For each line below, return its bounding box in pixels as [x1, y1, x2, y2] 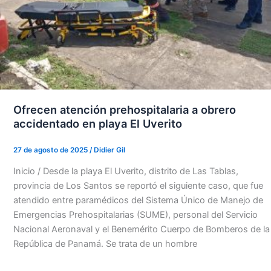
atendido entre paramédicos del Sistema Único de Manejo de [13, 194, 263, 206]
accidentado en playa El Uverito [13, 116, 182, 130]
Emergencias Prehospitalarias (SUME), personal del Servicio [13, 209, 258, 220]
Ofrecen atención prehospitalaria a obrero [13, 102, 236, 116]
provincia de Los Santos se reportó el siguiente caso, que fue [13, 180, 263, 191]
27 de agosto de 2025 [13, 145, 90, 154]
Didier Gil [93, 145, 125, 154]
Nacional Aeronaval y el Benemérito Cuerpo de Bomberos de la [13, 223, 270, 235]
